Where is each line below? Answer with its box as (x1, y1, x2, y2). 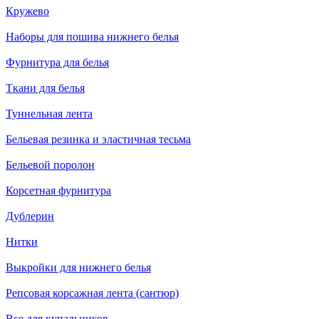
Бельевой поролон (6, 159, 95, 172)
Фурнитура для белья (6, 56, 109, 69)
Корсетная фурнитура (6, 184, 111, 197)
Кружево (6, 5, 49, 18)
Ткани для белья (6, 82, 85, 95)
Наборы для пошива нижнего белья (6, 31, 179, 43)
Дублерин (6, 210, 54, 223)
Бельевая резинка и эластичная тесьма (6, 133, 191, 146)
